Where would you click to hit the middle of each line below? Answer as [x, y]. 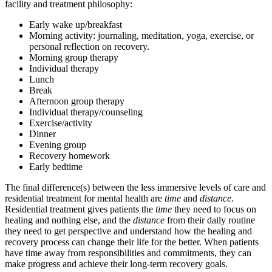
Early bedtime [56, 166]
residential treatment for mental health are [85, 198]
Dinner [42, 134]
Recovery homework [70, 155]
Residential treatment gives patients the [80, 209]
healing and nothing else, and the [69, 220]
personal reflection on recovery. [89, 46]
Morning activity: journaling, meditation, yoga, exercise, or [141, 35]
